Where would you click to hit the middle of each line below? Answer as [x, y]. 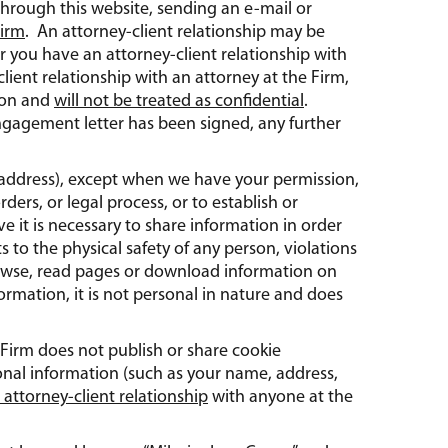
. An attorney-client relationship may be [175, 33]
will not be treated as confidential [179, 102]
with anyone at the [280, 398]
